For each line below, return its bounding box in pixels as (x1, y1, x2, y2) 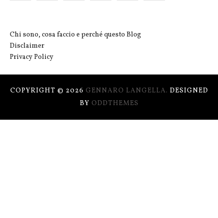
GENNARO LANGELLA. (85, 86, 170, 96)
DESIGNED (169, 86, 208, 96)
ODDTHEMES (91, 99, 139, 109)
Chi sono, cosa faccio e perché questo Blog (10, 30, 141, 39)
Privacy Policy (10, 52, 54, 62)
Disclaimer (10, 41, 44, 51)
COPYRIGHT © (10, 86, 66, 96)
